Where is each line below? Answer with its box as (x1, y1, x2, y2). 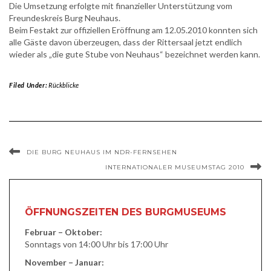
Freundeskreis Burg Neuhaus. (9, 13, 120, 23)
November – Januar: (25, 257, 104, 267)
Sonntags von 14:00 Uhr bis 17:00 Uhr (25, 239, 168, 249)
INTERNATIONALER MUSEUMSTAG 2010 (105, 163, 244, 171)
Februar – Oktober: (25, 227, 102, 237)
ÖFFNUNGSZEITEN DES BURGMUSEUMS (25, 206, 226, 218)
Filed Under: (9, 81, 48, 89)
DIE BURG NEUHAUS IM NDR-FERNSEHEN (27, 148, 177, 156)
